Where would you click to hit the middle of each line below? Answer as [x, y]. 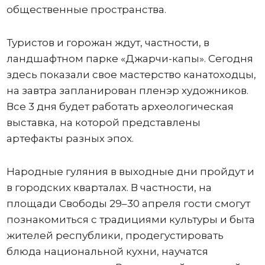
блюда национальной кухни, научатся [107, 251]
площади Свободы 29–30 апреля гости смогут [128, 203]
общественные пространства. [86, 9]
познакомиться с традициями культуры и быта [130, 219]
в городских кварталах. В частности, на [109, 188]
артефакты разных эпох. [70, 138]
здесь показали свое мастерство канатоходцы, [131, 75]
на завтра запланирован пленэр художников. [127, 91]
